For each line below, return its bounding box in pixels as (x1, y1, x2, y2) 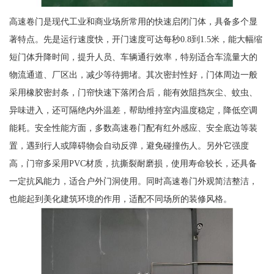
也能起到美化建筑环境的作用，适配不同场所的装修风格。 (9, 193, 232, 204)
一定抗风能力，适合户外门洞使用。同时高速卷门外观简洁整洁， (9, 176, 257, 186)
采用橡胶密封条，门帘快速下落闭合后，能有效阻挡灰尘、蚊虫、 (9, 87, 257, 97)
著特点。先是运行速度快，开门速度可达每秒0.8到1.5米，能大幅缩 (9, 34, 262, 44)
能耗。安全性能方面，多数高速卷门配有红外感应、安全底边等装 (9, 122, 257, 133)
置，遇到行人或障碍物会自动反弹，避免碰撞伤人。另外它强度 (9, 140, 249, 150)
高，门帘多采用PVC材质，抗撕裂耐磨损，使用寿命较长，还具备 (9, 158, 257, 168)
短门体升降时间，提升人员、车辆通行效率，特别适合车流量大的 (9, 51, 257, 62)
